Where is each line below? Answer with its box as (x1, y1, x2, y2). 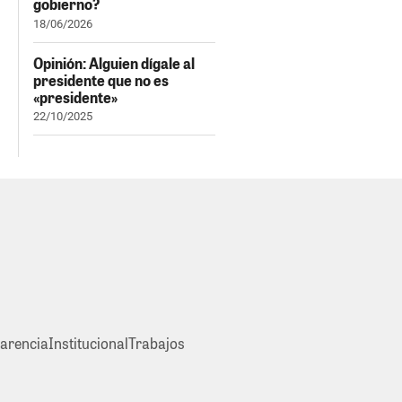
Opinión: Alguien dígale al (33, 53, 195, 73)
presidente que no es (33, 70, 169, 90)
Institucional (48, 334, 128, 354)
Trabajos (127, 334, 185, 354)
